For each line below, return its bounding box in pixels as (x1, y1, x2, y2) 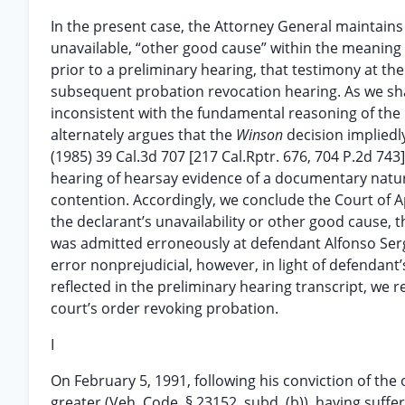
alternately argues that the (51, 125, 236, 145)
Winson (236, 125, 287, 145)
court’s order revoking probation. (51, 298, 278, 318)
